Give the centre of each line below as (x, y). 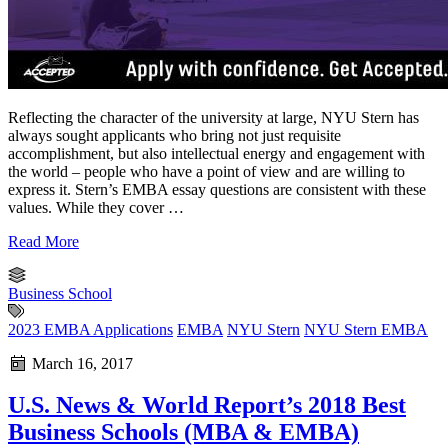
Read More (43, 241)
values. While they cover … (96, 207)
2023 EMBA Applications (90, 329)
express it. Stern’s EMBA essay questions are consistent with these (217, 189)
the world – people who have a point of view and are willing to (206, 171)
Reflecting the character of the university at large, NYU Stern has (213, 117)
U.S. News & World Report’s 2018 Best (207, 405)
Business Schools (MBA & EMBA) (183, 432)
